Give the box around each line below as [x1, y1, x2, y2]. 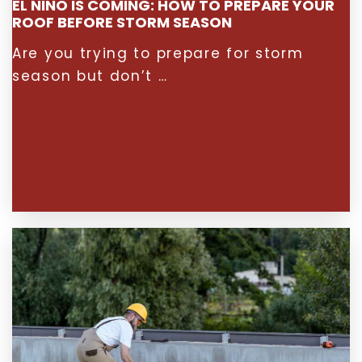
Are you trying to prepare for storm [12, 44, 304, 63]
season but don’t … [12, 66, 168, 86]
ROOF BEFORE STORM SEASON [12, 12, 232, 32]
